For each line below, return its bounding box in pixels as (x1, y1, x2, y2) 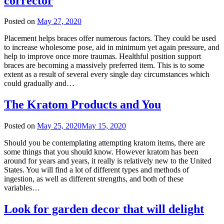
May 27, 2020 (37, 17, 81, 26)
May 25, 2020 (37, 121, 81, 130)
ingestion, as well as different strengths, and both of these (4, 174, 183, 183)
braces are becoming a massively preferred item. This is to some (4, 61, 204, 70)
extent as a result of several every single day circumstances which (4, 70, 209, 79)
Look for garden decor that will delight (4, 202, 204, 216)
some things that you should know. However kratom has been (4, 147, 198, 156)
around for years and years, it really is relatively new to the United (4, 156, 211, 165)
